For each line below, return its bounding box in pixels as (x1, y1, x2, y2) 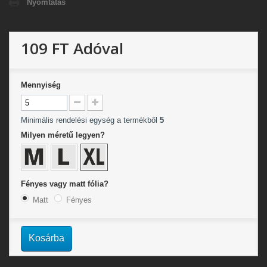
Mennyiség (21, 80, 61, 89)
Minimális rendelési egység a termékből (21, 116, 160, 125)
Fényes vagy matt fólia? (21, 179, 111, 188)
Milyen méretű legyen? (21, 131, 107, 139)
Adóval (69, 38, 123, 59)
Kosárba (29, 232, 64, 243)
